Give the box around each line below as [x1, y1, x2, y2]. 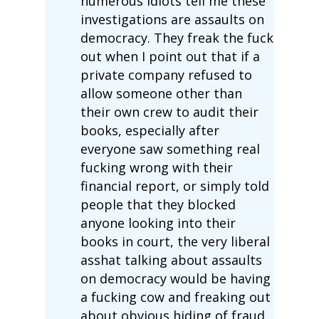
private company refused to [80, 66, 252, 83]
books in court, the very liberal [80, 232, 270, 250]
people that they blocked [80, 195, 236, 213]
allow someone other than [80, 84, 242, 102]
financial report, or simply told [80, 177, 269, 194]
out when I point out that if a [80, 47, 260, 65]
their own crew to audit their [80, 103, 258, 120]
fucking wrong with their [80, 158, 233, 176]
